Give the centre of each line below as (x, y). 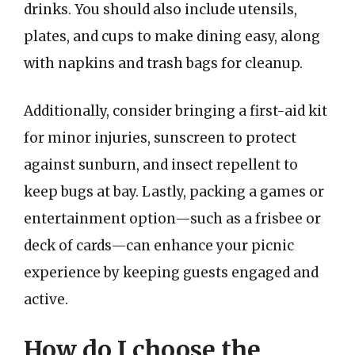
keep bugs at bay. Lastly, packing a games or (174, 191)
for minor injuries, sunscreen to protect (160, 137)
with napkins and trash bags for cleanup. (163, 63)
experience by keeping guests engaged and (171, 272)
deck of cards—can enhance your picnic (159, 245)
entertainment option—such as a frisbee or (172, 218)
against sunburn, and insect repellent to (161, 164)
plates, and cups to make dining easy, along (172, 36)
